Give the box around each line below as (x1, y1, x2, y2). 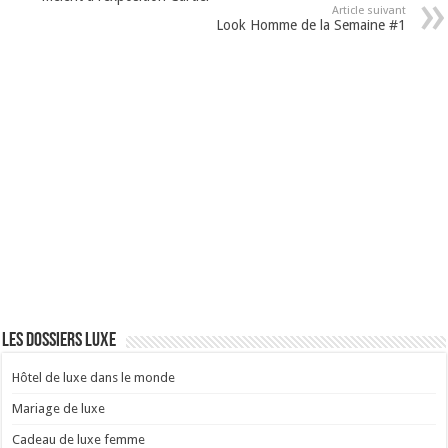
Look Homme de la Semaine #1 (215, 16, 406, 33)
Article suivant (331, 3, 406, 17)
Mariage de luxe (12, 400, 106, 416)
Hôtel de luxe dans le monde (12, 369, 176, 385)
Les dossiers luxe (2, 330, 117, 351)
